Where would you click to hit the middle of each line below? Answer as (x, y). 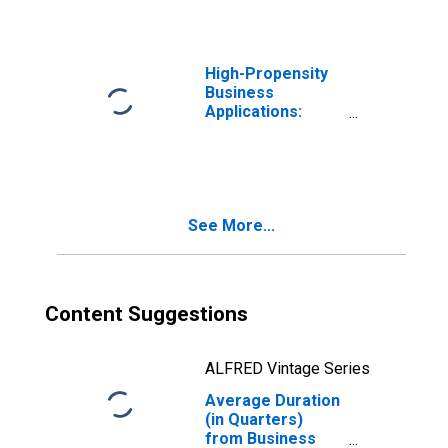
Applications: (253, 111)
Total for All (250, 130)
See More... (231, 225)
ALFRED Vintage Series (287, 368)
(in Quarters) (254, 419)
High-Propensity (266, 73)
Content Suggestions (146, 314)
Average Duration (272, 400)
